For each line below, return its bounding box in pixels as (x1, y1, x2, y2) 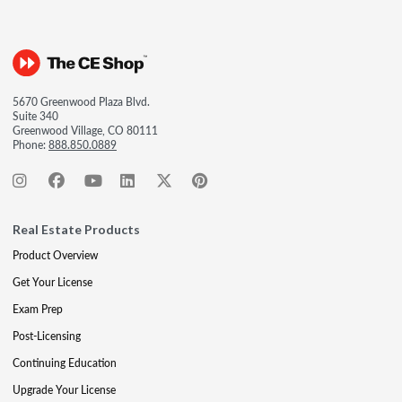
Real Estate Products (13, 221, 140, 237)
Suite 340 (13, 108, 58, 124)
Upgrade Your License (13, 381, 116, 398)
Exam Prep (13, 301, 63, 317)
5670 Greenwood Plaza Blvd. (13, 93, 150, 109)
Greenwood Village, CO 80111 (13, 122, 158, 138)
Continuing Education (13, 354, 117, 371)
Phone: (13, 136, 48, 153)
